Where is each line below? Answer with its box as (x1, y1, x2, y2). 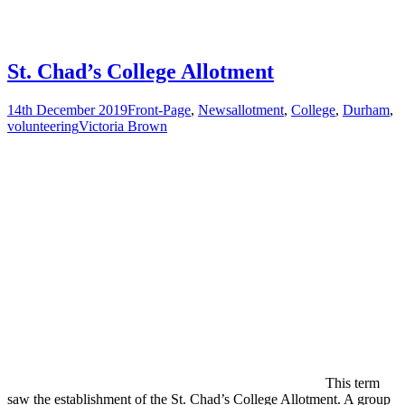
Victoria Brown (79, 118, 167, 134)
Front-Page (127, 101, 191, 118)
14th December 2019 (7, 101, 127, 118)
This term (325, 374, 380, 391)
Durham (343, 101, 390, 118)
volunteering (7, 118, 79, 134)
